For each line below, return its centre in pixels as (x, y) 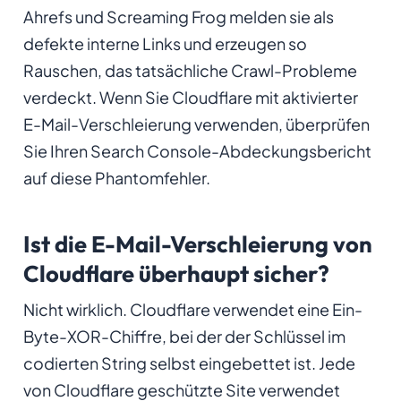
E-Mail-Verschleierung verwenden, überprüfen (196, 124)
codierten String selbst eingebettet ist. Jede (189, 363)
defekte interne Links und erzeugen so (165, 44)
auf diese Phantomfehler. (116, 178)
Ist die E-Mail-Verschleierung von (197, 243)
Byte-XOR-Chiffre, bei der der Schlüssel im (184, 337)
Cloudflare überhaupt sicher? (176, 273)
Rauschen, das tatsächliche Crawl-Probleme (190, 71)
